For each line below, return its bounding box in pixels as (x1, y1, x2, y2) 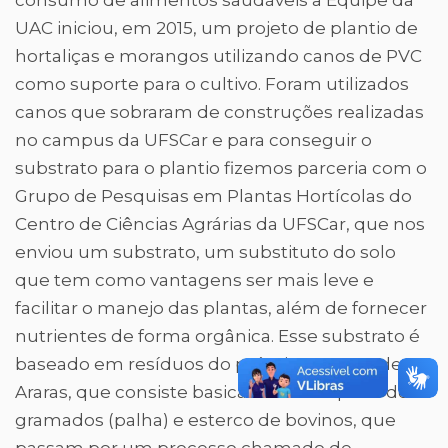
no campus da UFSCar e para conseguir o (15, 130, 372, 150)
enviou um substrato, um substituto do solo (15, 242, 396, 262)
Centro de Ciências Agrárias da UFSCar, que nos (15, 214, 425, 234)
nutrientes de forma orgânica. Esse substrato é (15, 326, 420, 346)
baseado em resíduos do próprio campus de (15, 354, 402, 374)
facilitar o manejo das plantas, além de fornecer (15, 298, 427, 318)
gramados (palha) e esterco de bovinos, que (15, 410, 396, 430)
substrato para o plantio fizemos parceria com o (15, 158, 427, 178)
